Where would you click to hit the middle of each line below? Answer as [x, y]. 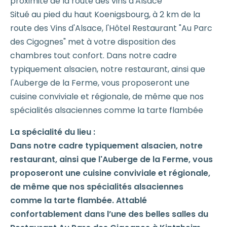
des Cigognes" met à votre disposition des [93, 42]
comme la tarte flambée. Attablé [79, 200]
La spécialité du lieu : [53, 132]
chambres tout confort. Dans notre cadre [93, 55]
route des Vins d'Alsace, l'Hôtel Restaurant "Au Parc [111, 28]
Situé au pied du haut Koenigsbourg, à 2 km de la [105, 14]
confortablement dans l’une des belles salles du [109, 214]
